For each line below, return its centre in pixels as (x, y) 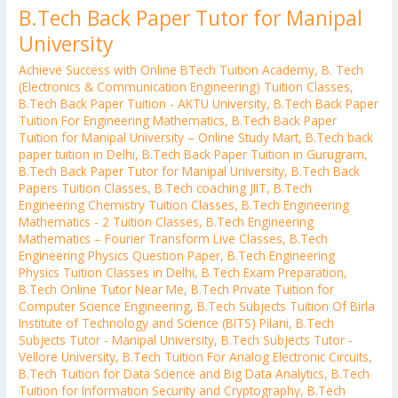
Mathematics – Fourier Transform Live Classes (151, 238)
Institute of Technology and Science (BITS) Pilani (154, 322)
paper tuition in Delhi (77, 154)
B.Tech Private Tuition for (263, 289)
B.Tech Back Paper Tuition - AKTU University (143, 103)
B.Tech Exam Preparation (273, 272)
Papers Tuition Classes (84, 187)
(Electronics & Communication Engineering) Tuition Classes (185, 86)
